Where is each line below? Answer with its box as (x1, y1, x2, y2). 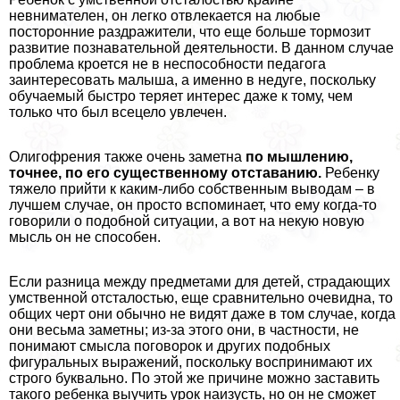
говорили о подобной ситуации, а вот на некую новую (9, 213, 364, 229)
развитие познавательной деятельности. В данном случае (9, 40, 394, 56)
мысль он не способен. (9, 229, 161, 246)
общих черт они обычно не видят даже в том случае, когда (9, 306, 396, 322)
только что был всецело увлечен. (9, 104, 227, 121)
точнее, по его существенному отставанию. (9, 165, 321, 181)
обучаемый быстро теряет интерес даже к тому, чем (9, 88, 353, 104)
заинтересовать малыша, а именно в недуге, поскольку (9, 72, 376, 88)
